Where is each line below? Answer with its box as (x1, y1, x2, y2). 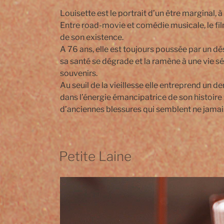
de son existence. (60, 32, 123, 42)
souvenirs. (60, 68, 97, 78)
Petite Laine (59, 148, 131, 164)
